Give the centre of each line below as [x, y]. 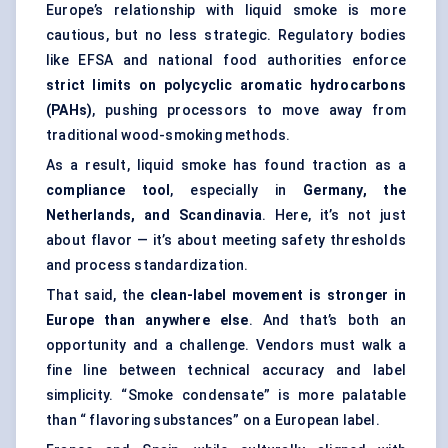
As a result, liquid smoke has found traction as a [226, 165]
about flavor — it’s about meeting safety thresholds [226, 240]
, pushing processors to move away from [249, 110]
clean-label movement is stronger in [278, 295]
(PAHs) [69, 110]
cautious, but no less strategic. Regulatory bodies [226, 35]
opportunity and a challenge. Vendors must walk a [226, 345]
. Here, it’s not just [334, 215]
